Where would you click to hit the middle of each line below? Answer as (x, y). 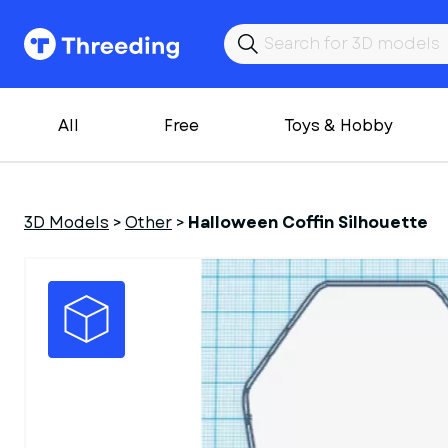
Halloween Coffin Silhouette (308, 222)
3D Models (66, 222)
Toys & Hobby (338, 125)
